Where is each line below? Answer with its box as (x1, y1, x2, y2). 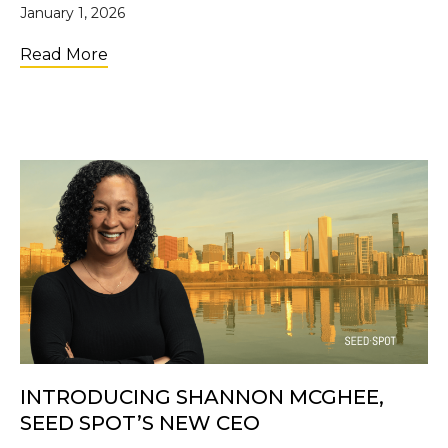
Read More (20, 44, 108, 64)
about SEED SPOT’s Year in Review (107, 43, 385, 63)
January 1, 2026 (20, 3, 125, 22)
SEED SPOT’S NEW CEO (20, 410, 260, 435)
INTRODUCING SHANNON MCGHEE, (20, 384, 384, 409)
